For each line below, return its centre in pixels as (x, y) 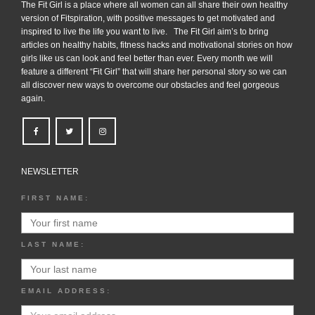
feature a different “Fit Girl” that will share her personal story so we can (154, 71)
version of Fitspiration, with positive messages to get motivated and (148, 18)
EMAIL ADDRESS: (66, 290)
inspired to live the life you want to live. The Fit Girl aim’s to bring (145, 31)
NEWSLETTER (50, 171)
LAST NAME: (53, 244)
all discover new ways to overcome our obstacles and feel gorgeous (150, 85)
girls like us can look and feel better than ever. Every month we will (147, 58)
